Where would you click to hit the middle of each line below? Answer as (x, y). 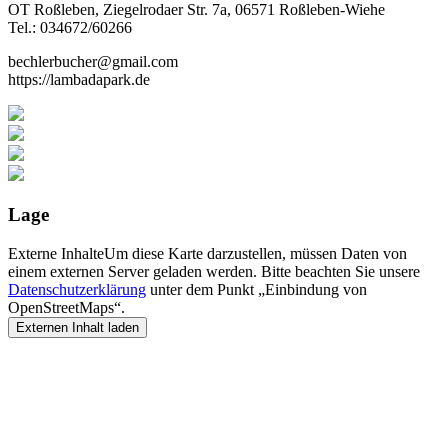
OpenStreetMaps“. (66, 307)
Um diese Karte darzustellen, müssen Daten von (255, 253)
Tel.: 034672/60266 (70, 28)
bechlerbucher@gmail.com (93, 62)
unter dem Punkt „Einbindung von (256, 289)
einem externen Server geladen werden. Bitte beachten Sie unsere (214, 271)
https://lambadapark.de (79, 80)
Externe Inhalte (56, 253)
